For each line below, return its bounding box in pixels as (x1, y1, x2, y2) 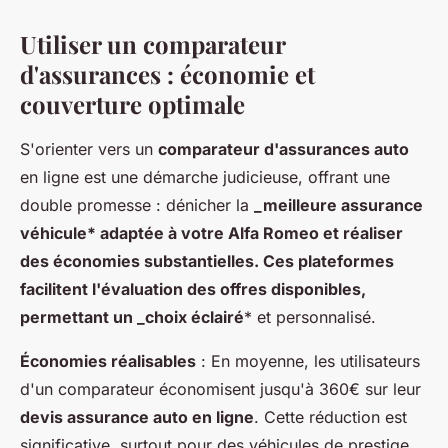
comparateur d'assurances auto (158, 139, 409, 160)
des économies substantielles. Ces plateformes (20, 251, 394, 272)
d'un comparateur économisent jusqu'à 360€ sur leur (20, 379, 421, 400)
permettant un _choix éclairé (20, 307, 244, 328)
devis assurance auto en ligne (20, 407, 254, 428)
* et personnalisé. (244, 307, 376, 328)
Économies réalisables (20, 351, 196, 372)
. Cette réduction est (254, 407, 407, 428)
